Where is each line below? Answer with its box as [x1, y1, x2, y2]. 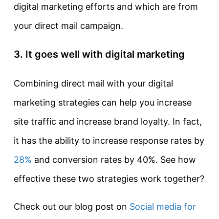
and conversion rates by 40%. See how [32, 154, 196, 165]
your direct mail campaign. [14, 21, 123, 31]
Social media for [130, 201, 196, 212]
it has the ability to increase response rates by [14, 135, 204, 146]
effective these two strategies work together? [14, 174, 204, 184]
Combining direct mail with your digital [14, 78, 173, 89]
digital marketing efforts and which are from [14, 1, 198, 12]
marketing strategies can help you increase [14, 97, 192, 108]
